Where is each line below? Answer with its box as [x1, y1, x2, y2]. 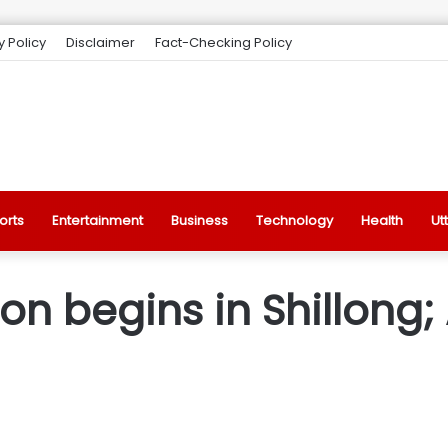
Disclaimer [66, 33, 135, 52]
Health [361, 211, 403, 230]
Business [171, 211, 228, 230]
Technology [256, 211, 333, 230]
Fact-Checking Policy [155, 33, 292, 52]
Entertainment [52, 211, 143, 230]
